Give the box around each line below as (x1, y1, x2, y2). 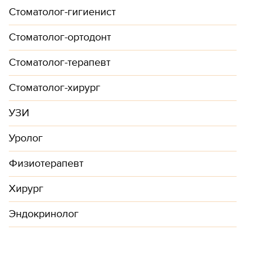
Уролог (9, 132, 43, 144)
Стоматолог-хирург (9, 82, 100, 94)
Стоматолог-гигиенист (9, 6, 116, 18)
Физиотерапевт (9, 157, 83, 170)
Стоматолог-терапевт (9, 56, 110, 69)
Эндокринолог (9, 208, 79, 220)
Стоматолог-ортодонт (9, 31, 111, 43)
